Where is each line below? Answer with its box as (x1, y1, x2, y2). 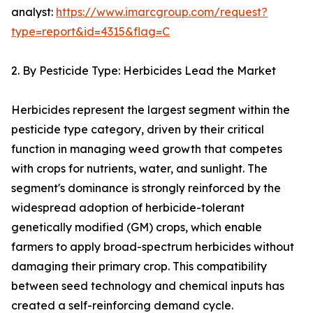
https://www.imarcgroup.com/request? (56, 5, 268, 20)
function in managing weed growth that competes (11, 142, 282, 156)
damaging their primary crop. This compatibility (11, 259, 267, 274)
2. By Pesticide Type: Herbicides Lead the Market (11, 64, 276, 78)
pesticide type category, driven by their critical (11, 122, 264, 137)
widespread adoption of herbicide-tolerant (11, 201, 245, 215)
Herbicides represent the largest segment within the (11, 103, 290, 117)
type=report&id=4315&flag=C (11, 24, 170, 39)
